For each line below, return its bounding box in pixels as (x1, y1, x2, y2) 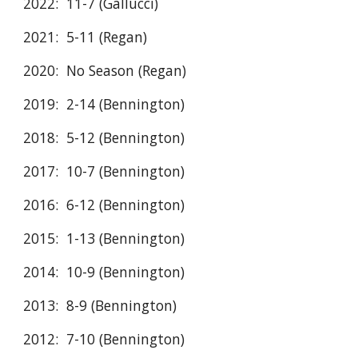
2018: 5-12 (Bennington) (23, 128, 185, 147)
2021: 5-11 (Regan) (23, 27, 148, 46)
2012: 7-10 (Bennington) (23, 329, 185, 348)
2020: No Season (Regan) (23, 61, 187, 80)
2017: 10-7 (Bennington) (23, 161, 185, 181)
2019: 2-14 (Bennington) (23, 94, 185, 113)
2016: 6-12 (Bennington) (23, 195, 185, 214)
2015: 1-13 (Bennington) (23, 229, 185, 248)
